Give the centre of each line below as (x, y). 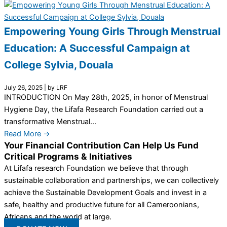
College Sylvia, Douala (59, 65)
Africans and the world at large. (58, 217)
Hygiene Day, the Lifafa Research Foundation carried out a (104, 110)
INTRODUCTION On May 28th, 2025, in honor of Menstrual (106, 98)
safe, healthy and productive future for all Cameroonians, (102, 205)
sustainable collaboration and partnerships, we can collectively (111, 181)
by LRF (58, 88)
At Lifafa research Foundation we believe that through (96, 168)
